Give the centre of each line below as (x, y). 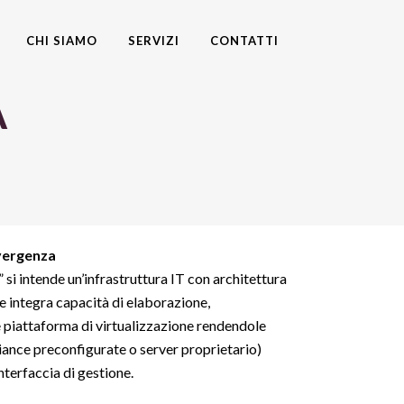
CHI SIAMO (62, 41)
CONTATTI (244, 41)
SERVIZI (154, 41)
